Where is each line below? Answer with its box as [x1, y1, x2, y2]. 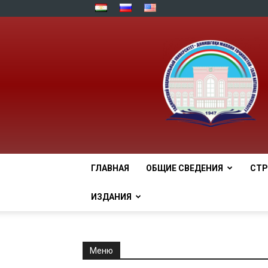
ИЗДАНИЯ [91, 192, 132, 202]
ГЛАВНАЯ [91, 163, 129, 173]
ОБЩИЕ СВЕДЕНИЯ [146, 163, 223, 173]
